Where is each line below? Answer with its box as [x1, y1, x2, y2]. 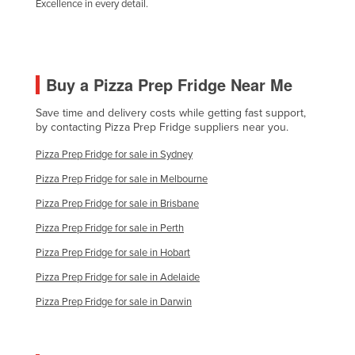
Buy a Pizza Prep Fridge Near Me [46, 72, 292, 96]
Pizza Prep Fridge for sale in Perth [36, 221, 184, 235]
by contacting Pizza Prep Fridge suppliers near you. [36, 120, 288, 134]
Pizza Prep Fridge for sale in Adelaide [36, 270, 200, 284]
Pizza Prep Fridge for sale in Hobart [36, 246, 190, 259]
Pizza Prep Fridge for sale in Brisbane [36, 197, 199, 210]
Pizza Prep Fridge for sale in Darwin [36, 295, 192, 308]
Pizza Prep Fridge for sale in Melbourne [36, 172, 208, 185]
